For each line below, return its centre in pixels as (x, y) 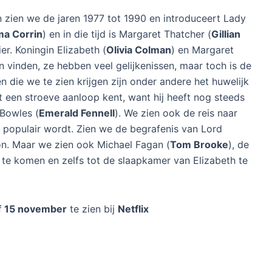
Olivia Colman (139, 49)
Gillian (226, 34)
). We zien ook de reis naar (176, 113)
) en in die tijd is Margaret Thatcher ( (127, 34)
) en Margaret (202, 49)
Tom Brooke (199, 144)
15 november (34, 209)
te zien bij (92, 209)
